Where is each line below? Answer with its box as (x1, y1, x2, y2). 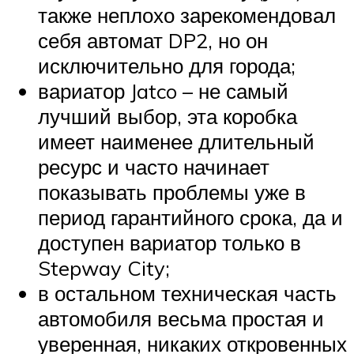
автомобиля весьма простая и (38, 306, 324, 332)
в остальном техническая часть (38, 281, 337, 307)
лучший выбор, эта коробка (38, 104, 297, 130)
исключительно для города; (38, 53, 296, 79)
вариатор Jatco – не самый (38, 78, 288, 104)
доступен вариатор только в (38, 230, 301, 256)
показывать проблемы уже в (38, 179, 306, 205)
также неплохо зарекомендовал (38, 2, 336, 28)
